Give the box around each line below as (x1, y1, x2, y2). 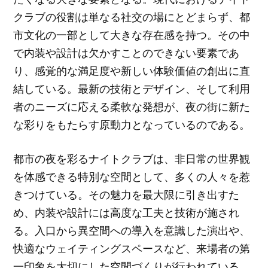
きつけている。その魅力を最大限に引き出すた (13, 187, 240, 202)
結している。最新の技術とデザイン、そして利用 (13, 81, 251, 96)
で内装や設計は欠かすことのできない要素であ (13, 45, 240, 60)
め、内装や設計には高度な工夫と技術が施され (13, 205, 240, 220)
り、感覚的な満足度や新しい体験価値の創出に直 (13, 63, 251, 78)
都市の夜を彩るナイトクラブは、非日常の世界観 (13, 151, 251, 166)
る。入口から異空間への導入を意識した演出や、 (13, 223, 251, 238)
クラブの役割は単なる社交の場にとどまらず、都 (13, 10, 251, 25)
